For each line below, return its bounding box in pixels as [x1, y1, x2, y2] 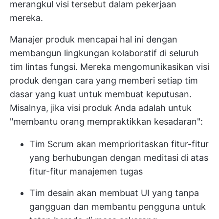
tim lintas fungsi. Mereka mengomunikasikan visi [10, 62, 209, 72]
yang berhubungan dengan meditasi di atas [29, 153, 208, 163]
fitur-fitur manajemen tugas [29, 166, 143, 177]
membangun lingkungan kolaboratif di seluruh [10, 48, 199, 59]
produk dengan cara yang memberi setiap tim [10, 75, 198, 86]
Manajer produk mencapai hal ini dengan [10, 34, 177, 45]
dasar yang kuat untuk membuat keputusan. [10, 89, 192, 100]
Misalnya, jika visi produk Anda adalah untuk [10, 103, 192, 113]
